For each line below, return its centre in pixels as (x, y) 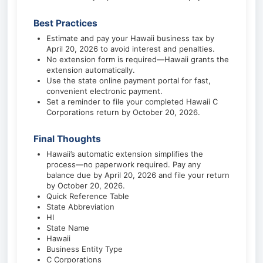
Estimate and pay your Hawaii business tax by (130, 38)
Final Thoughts (67, 139)
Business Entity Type (85, 249)
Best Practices (65, 23)
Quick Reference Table (88, 196)
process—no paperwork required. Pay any (124, 164)
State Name (68, 228)
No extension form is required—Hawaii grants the (138, 59)
